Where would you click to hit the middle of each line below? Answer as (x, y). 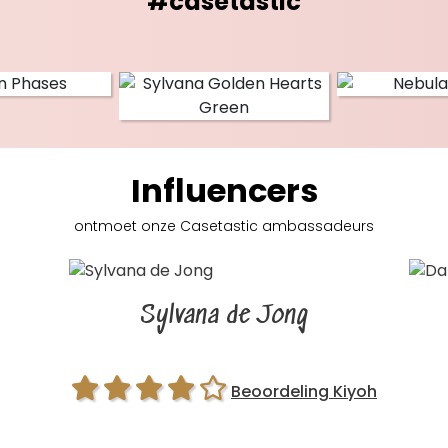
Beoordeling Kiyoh (304, 391)
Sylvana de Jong (224, 316)
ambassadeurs (316, 226)
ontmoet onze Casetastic (166, 226)
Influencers (224, 191)
